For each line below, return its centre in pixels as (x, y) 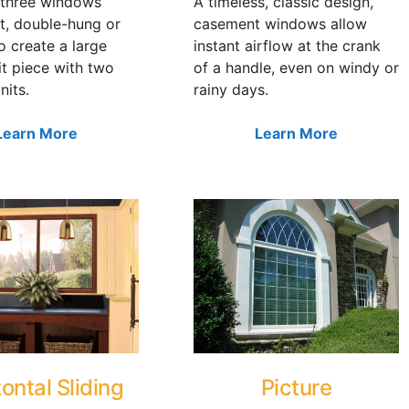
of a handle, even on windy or (296, 67)
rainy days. (231, 89)
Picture (296, 387)
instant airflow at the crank (287, 45)
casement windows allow (280, 23)
